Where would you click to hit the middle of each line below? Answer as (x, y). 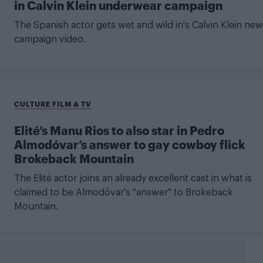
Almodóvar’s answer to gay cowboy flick (129, 144)
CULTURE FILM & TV (53, 104)
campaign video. (50, 40)
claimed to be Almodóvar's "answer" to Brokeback (123, 192)
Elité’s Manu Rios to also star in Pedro (119, 130)
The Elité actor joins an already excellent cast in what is (133, 178)
